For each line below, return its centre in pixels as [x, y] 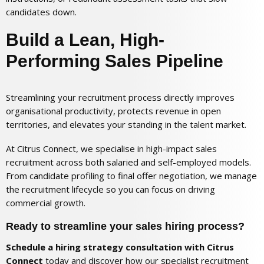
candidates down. [41, 12]
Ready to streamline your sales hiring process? [125, 227]
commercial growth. [46, 203]
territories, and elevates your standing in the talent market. [126, 125]
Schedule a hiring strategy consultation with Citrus [120, 247]
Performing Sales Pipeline [115, 61]
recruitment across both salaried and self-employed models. [128, 162]
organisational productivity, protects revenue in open [113, 111]
